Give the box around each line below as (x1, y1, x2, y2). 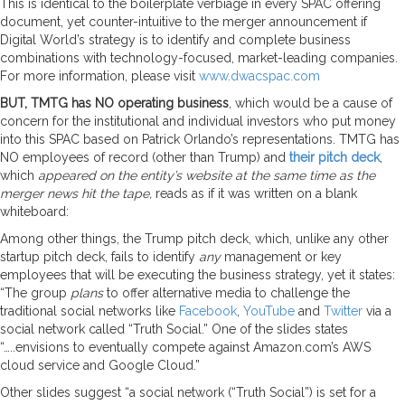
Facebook (179, 303, 237, 318)
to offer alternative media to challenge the (103, 285, 350, 300)
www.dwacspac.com (199, 68, 320, 83)
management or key (221, 249, 342, 264)
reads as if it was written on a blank (152, 185, 357, 201)
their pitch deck (289, 149, 380, 165)
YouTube (243, 303, 295, 318)
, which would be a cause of (229, 95, 392, 110)
